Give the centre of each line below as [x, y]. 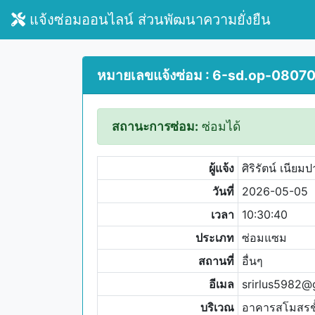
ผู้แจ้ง [222, 168]
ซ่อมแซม [264, 238]
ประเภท [215, 238]
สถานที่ [217, 261]
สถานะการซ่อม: [155, 126]
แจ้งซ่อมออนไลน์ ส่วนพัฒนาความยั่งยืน [148, 20]
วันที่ [224, 191]
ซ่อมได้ [219, 126]
